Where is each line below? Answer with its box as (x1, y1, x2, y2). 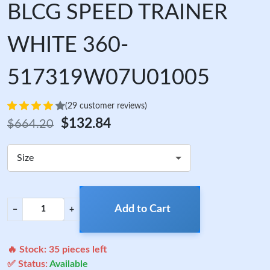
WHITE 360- (7, 34, 128, 56)
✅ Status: (7, 259, 49, 269)
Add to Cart (114, 204, 171, 215)
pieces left (60, 245, 107, 254)
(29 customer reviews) (65, 101, 147, 110)
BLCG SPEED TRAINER (7, 2, 228, 24)
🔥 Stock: (7, 245, 49, 254)
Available (49, 259, 88, 269)
